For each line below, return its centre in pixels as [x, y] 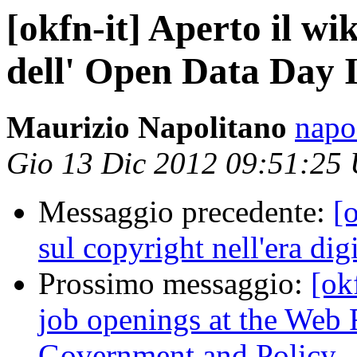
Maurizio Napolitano [147, 127]
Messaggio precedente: [186, 212]
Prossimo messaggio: [175, 284]
